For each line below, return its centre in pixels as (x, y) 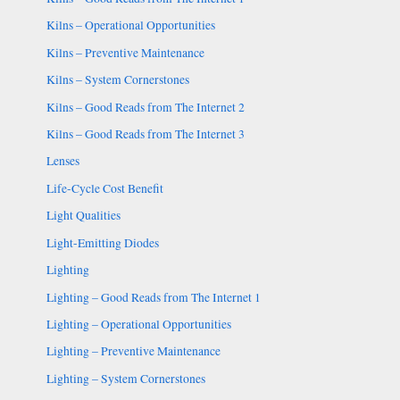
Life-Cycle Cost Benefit (104, 188)
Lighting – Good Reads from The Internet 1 (153, 297)
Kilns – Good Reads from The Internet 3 (145, 134)
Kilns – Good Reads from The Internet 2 (145, 107)
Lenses (62, 161)
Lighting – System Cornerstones (125, 378)
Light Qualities (83, 216)
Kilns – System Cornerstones (117, 80)
